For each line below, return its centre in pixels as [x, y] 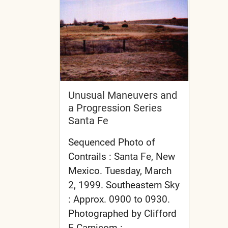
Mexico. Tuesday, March [120, 170]
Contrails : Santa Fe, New [122, 156]
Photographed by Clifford [122, 213]
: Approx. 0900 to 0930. [119, 199]
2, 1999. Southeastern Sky [124, 185]
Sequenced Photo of [112, 142]
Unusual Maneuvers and [123, 95]
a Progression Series [115, 108]
